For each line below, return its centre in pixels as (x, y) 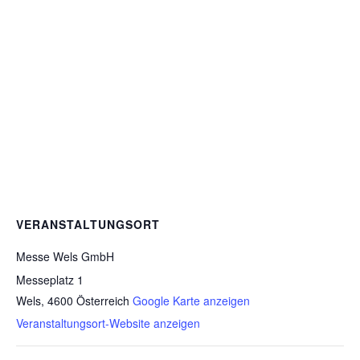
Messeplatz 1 (50, 279)
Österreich (103, 300)
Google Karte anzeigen (191, 300)
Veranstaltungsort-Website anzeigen (108, 323)
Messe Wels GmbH (65, 256)
